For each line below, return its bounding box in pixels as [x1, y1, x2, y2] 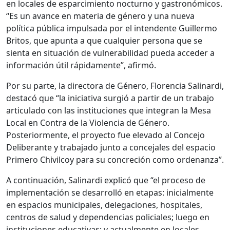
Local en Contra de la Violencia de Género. [6, 117, 169, 129]
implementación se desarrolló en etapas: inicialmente [6, 187, 214, 199]
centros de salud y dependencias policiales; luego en [6, 212, 209, 223]
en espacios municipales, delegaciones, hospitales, [6, 199, 202, 211]
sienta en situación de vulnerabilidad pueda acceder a [6, 47, 215, 59]
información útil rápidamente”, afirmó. [6, 60, 156, 71]
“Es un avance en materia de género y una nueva [6, 10, 195, 22]
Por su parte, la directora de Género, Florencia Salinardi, [6, 80, 224, 92]
